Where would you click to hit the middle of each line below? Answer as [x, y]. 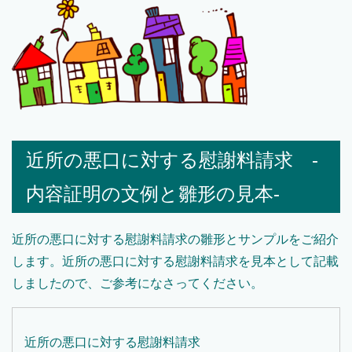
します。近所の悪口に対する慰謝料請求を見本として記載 [175, 261]
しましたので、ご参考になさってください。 [137, 283]
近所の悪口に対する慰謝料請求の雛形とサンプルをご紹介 [175, 239]
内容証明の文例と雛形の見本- [153, 194]
